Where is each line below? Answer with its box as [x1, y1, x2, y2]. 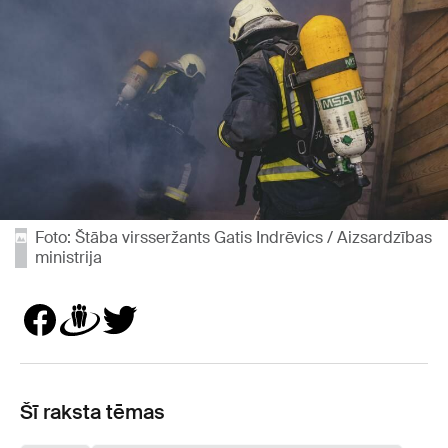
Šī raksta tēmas [20, 399, 165, 425]
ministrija [35, 247, 102, 268]
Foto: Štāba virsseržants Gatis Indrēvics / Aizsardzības [35, 227, 432, 248]
